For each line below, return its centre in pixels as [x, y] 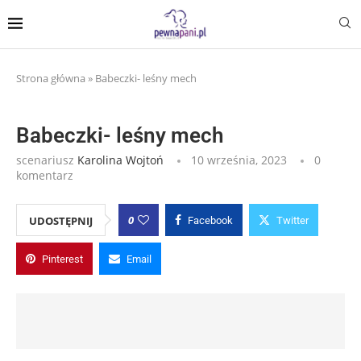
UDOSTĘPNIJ [61, 220]
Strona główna [51, 78]
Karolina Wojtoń [120, 160]
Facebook [210, 220]
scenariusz [47, 160]
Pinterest [62, 259]
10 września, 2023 [239, 160]
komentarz [45, 175]
